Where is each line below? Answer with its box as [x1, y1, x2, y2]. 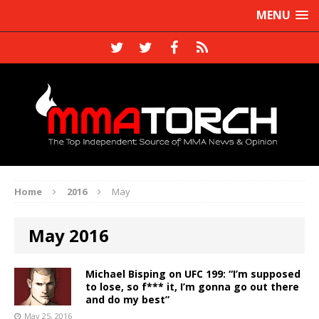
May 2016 [28, 223, 109, 247]
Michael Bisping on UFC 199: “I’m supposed [85, 266, 300, 281]
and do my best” [85, 292, 169, 306]
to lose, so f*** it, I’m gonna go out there [85, 279, 299, 293]
